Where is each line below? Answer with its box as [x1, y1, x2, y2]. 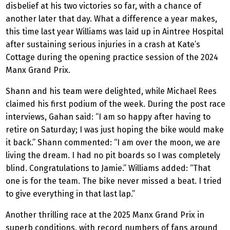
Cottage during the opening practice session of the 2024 [6, 52, 218, 63]
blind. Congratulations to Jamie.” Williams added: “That [6, 163, 210, 174]
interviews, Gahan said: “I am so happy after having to [6, 112, 210, 122]
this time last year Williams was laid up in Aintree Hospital [6, 27, 223, 37]
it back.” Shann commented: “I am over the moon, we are [6, 138, 220, 148]
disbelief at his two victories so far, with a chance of [6, 1, 201, 11]
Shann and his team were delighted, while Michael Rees [6, 86, 217, 97]
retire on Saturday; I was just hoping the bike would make [6, 125, 224, 135]
